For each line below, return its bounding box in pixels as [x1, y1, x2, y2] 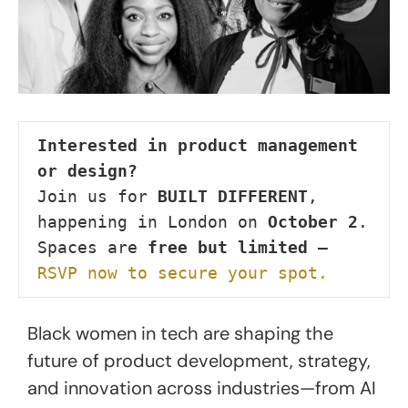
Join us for [37, 186, 158, 206]
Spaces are [37, 237, 148, 257]
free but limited [148, 237, 308, 257]
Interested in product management [37, 135, 358, 155]
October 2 [268, 211, 358, 231]
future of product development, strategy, [27, 348, 371, 372]
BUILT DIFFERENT [158, 186, 308, 206]
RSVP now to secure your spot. [37, 262, 328, 282]
